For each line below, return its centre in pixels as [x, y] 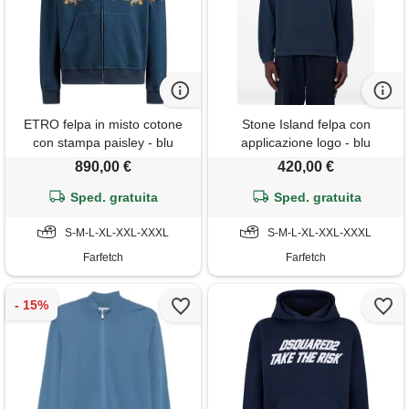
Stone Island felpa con [306, 125]
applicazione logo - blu [306, 143]
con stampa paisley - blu [103, 143]
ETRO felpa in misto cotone [103, 125]
